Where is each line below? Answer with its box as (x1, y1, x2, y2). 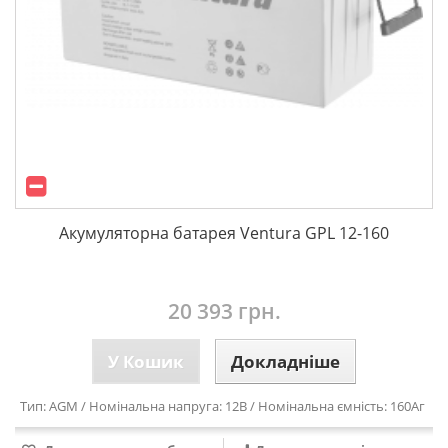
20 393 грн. (167, 297, 281, 325)
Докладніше (231, 350, 340, 373)
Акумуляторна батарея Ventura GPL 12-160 (59, 222, 389, 244)
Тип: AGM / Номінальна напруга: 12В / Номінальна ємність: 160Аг (20, 397, 428, 415)
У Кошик (108, 350, 184, 373)
